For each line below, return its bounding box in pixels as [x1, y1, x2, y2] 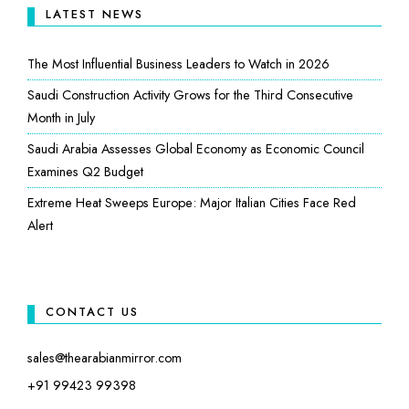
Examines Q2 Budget [27, 162, 143, 181]
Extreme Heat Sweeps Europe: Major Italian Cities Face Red [27, 193, 356, 212]
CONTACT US [46, 302, 139, 320]
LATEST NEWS [46, 5, 143, 23]
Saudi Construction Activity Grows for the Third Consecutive [27, 85, 353, 104]
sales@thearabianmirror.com [27, 348, 182, 367]
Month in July [27, 108, 95, 127]
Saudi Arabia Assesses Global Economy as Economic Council [27, 139, 364, 158]
